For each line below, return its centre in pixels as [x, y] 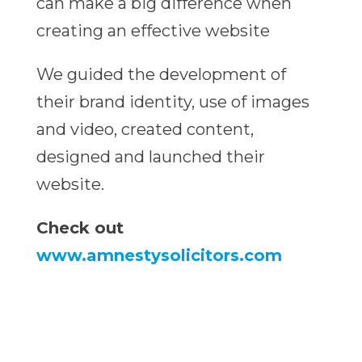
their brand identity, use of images [173, 102]
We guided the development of [161, 75]
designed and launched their [150, 157]
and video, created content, [145, 130]
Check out [80, 228]
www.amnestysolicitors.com [159, 256]
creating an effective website [153, 31]
